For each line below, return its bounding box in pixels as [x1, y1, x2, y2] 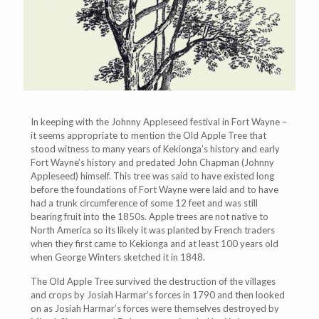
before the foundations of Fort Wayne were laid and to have [31, 184, 278, 196]
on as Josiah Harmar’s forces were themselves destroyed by [31, 303, 279, 315]
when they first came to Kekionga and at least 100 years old [31, 238, 278, 250]
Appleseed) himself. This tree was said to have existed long [31, 170, 274, 182]
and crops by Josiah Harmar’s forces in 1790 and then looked [31, 289, 285, 301]
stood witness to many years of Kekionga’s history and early [31, 143, 280, 155]
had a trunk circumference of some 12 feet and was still [31, 197, 258, 209]
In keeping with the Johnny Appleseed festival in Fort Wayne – [31, 116, 287, 128]
